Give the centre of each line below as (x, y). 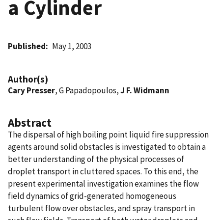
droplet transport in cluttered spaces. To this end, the (103, 171)
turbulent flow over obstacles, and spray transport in (101, 208)
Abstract (30, 122)
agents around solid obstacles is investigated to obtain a (107, 147)
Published (27, 46)
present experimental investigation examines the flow (103, 183)
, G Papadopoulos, (88, 90)
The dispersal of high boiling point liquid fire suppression (108, 134)
